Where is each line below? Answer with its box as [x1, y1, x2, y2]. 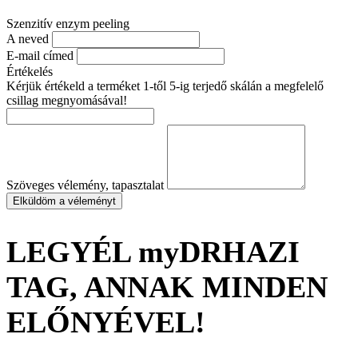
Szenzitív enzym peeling [6, 16, 129, 30]
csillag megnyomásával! [6, 93, 127, 107]
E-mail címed [6, 48, 77, 62]
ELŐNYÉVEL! [6, 305, 205, 340]
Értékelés [6, 64, 53, 78]
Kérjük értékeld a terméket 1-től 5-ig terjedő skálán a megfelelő [6, 78, 324, 93]
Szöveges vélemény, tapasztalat [6, 177, 167, 192]
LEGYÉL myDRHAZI [6, 235, 300, 269]
